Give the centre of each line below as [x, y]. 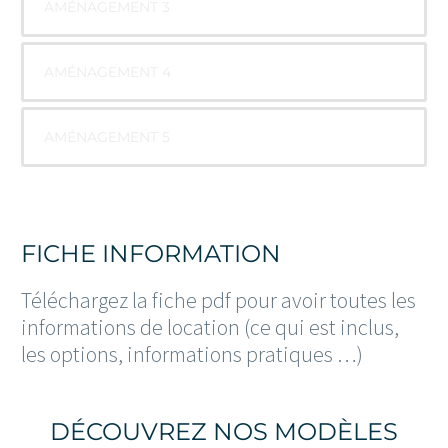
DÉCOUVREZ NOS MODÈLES [224, 431]
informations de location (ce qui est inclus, [210, 326]
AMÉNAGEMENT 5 [107, 136]
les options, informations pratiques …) [192, 353]
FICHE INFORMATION [151, 254]
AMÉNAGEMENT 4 [107, 71]
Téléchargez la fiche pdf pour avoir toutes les [218, 299]
